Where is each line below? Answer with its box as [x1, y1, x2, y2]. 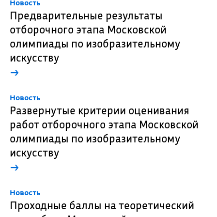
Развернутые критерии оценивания [9, 103, 189, 117]
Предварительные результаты [9, 8, 163, 22]
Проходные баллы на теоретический [9, 198, 194, 212]
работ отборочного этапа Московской [9, 117, 199, 131]
